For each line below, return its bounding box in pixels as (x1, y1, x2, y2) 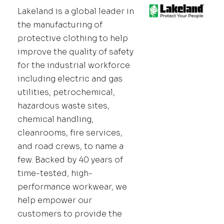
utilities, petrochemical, (17, 86, 115, 97)
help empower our (17, 194, 92, 205)
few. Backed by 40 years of (17, 154, 123, 165)
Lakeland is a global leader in (17, 5, 134, 16)
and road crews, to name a (17, 140, 123, 151)
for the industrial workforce (17, 59, 130, 70)
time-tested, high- (17, 167, 92, 178)
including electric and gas (17, 73, 122, 84)
